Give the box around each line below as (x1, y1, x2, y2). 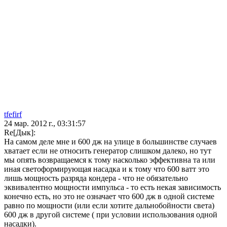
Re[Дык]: (4, 128, 35, 137)
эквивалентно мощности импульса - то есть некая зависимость (4, 183, 221, 192)
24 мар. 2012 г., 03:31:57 (4, 119, 86, 128)
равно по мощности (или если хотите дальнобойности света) (4, 201, 214, 210)
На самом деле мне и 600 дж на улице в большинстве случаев (4, 137, 217, 146)
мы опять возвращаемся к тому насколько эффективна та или (4, 156, 215, 165)
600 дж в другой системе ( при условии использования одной (4, 210, 217, 219)
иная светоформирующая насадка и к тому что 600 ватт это (4, 165, 209, 174)
